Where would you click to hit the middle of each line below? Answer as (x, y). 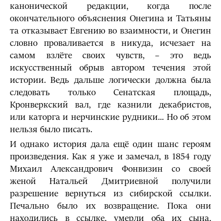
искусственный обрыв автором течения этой (110, 68)
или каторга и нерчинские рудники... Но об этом (110, 117)
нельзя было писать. (51, 129)
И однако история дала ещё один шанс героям (110, 144)
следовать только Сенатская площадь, (110, 92)
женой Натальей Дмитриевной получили (110, 181)
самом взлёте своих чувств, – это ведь (110, 55)
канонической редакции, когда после (110, 6)
